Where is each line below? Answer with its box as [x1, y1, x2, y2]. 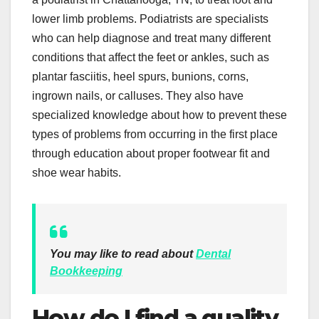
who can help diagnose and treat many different [32, 32, 271, 45]
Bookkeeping [50, 265, 122, 278]
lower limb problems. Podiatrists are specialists [32, 13, 268, 26]
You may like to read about [50, 248, 196, 261]
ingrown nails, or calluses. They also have [32, 90, 244, 103]
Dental [196, 248, 231, 261]
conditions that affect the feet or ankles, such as [32, 51, 269, 64]
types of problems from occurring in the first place [32, 128, 278, 141]
